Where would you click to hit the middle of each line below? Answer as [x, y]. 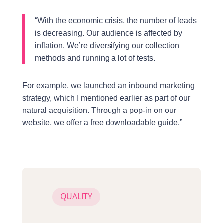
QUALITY [76, 196]
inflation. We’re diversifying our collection [107, 45]
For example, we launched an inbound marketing [108, 85]
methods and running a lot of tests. [95, 58]
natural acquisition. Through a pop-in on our [99, 110]
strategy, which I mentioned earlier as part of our [106, 98]
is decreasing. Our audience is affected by [108, 33]
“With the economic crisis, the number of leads [115, 20]
